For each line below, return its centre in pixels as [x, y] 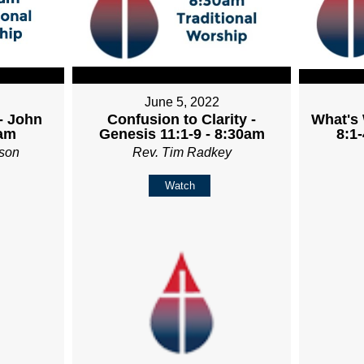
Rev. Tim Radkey [182, 153]
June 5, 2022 [182, 102]
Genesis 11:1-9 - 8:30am [182, 134]
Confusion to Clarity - [182, 120]
